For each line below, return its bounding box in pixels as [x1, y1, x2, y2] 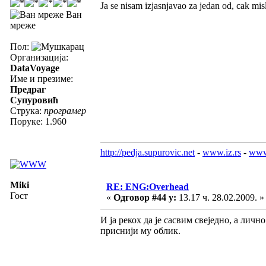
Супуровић [10, 94, 58, 105]
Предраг [10, 84, 46, 94]
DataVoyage [10, 62, 59, 73]
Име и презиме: [10, 73, 73, 84]
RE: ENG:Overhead [106, 181, 189, 192]
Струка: [10, 105, 44, 116]
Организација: [10, 52, 68, 62]
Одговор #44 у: [113, 192, 176, 202]
